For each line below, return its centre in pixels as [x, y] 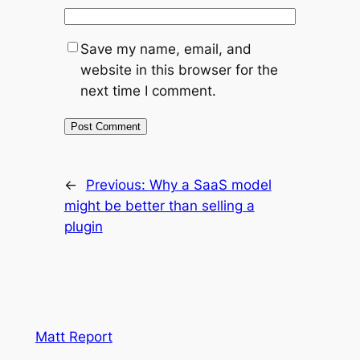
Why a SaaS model [210, 184]
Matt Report [74, 336]
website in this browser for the [179, 70]
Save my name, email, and [166, 49]
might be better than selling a [159, 205]
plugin [83, 226]
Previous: [117, 184]
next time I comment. [148, 90]
